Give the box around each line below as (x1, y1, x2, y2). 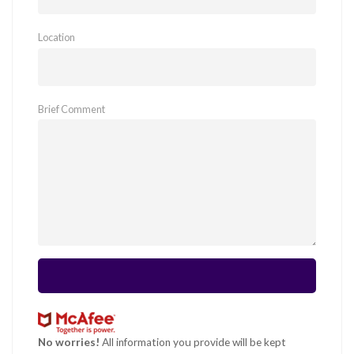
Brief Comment (38, 102, 105, 115)
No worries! (38, 335, 100, 348)
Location (38, 31, 75, 44)
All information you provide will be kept (100, 335, 286, 348)
